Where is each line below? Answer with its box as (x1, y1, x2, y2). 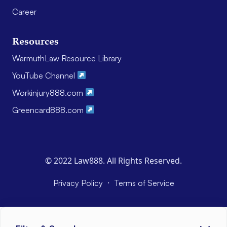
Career (12, 6, 36, 17)
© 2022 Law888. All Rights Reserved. (45, 155, 182, 166)
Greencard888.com (12, 104, 86, 115)
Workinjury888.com (12, 87, 85, 98)
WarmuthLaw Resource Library (12, 53, 122, 63)
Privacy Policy (53, 177, 105, 188)
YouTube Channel (12, 70, 77, 81)
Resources (12, 36, 59, 47)
